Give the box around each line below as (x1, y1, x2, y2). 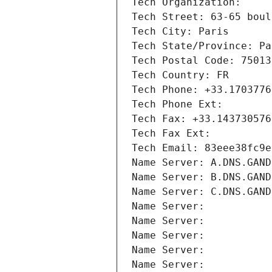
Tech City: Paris (132, 25, 229, 38)
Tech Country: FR (132, 69, 229, 81)
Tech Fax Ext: (132, 127, 211, 140)
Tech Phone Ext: (132, 98, 223, 110)
